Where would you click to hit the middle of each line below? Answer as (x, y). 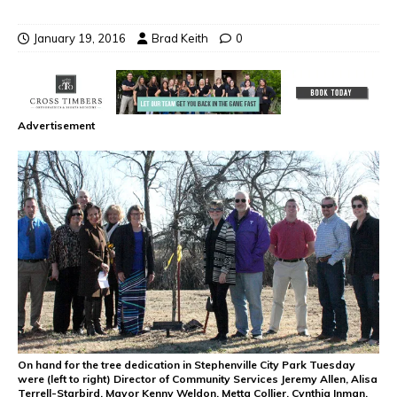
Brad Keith (180, 38)
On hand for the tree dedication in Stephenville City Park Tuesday (187, 365)
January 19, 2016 (80, 38)
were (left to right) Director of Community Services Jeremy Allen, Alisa (198, 379)
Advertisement (56, 125)
